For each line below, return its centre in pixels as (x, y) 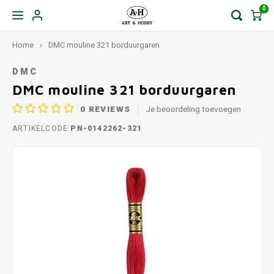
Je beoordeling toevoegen (194, 109)
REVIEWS (108, 109)
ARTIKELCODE (40, 128)
